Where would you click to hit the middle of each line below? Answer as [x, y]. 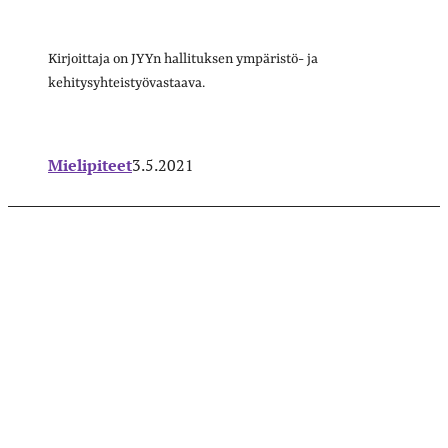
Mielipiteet [90, 164]
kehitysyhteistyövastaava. [126, 82]
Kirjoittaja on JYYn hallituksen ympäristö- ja [183, 58]
